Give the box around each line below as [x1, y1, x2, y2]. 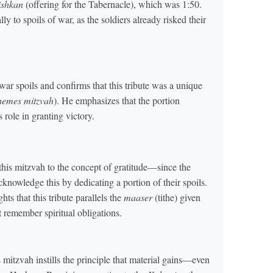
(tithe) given [152, 190, 200, 204]
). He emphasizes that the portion [54, 94, 180, 107]
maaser [124, 190, 152, 204]
